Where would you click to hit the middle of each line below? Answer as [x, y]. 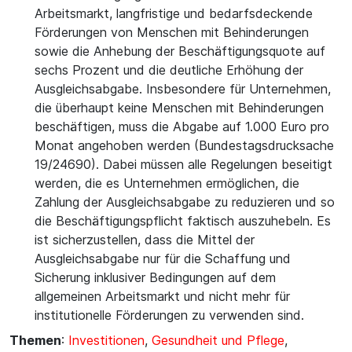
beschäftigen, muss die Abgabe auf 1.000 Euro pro [182, 126]
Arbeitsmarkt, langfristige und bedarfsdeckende [174, 13]
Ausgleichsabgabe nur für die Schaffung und [163, 258]
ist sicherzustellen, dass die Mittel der [145, 240]
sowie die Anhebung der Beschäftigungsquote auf [180, 51]
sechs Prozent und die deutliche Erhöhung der [169, 70]
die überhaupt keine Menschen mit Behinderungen [179, 108]
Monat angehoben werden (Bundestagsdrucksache [184, 145]
